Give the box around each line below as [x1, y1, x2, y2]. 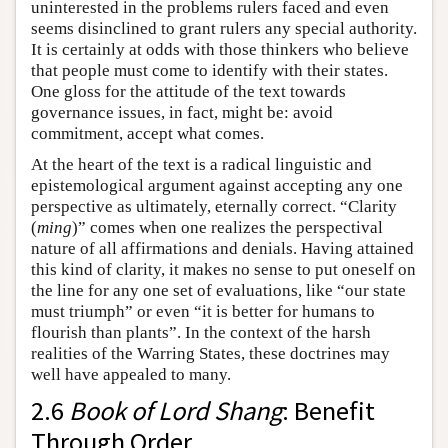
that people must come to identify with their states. [31, 61, 388, 81]
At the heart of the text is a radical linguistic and [31, 155, 372, 175]
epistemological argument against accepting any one [31, 176, 403, 196]
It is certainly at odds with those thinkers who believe [31, 40, 409, 60]
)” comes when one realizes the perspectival [72, 218, 383, 238]
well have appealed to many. [31, 365, 231, 385]
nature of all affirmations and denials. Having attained [31, 239, 414, 259]
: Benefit [282, 394, 375, 428]
